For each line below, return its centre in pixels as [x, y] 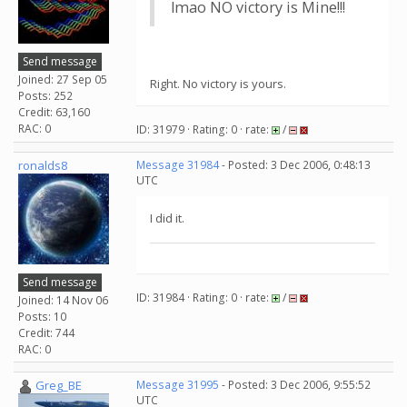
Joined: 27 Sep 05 [63, 79]
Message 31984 [178, 165]
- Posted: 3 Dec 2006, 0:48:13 [295, 165]
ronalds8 [43, 165]
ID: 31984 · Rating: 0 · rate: [204, 298]
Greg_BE [59, 385]
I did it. [167, 218]
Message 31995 [178, 385]
